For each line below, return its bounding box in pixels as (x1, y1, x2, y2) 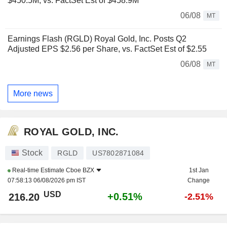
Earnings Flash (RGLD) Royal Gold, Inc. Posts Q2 (8, 34, 186, 44)
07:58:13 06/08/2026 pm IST (8, 177, 86, 184)
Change (187, 177, 210, 184)
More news (13, 89, 53, 98)
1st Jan (188, 167, 209, 174)
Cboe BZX (66, 167, 94, 174)
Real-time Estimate (11, 167, 66, 174)
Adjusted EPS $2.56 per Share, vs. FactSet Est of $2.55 (8, 45, 207, 54)
